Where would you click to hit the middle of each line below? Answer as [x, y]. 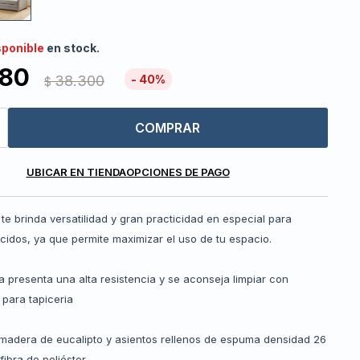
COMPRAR [167, 128]
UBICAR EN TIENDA [76, 172]
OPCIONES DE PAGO [178, 172]
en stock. [72, 48]
